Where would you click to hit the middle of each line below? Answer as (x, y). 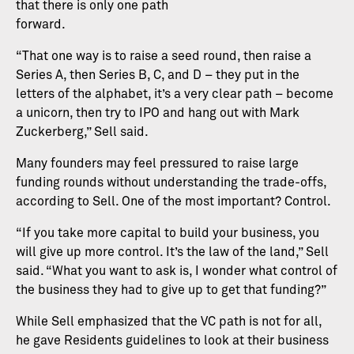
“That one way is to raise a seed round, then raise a (164, 56)
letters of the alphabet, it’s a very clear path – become (175, 94)
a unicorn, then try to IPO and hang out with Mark (158, 113)
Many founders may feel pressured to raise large (157, 164)
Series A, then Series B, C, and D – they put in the (158, 75)
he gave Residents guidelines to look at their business (172, 341)
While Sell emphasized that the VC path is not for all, (169, 322)
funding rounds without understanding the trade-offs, (171, 183)
